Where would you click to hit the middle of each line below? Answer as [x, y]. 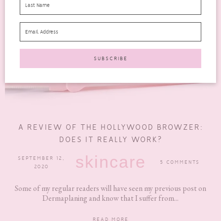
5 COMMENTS [180, 162]
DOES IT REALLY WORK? [110, 140]
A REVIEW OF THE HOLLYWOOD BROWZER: [110, 127]
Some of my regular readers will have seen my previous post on [110, 188]
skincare [110, 162]
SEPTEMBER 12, [41, 158]
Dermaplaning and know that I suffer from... [110, 198]
